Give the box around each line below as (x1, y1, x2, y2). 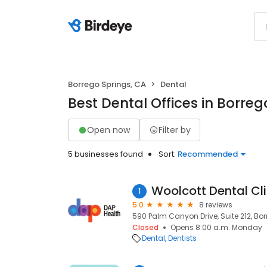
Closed (132, 222, 159, 232)
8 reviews (199, 200, 232, 210)
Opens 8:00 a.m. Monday (170, 222, 262, 232)
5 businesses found (68, 148, 143, 160)
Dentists (168, 233, 197, 243)
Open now (87, 123, 130, 136)
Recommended (178, 148, 238, 160)
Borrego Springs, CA (68, 79, 146, 90)
